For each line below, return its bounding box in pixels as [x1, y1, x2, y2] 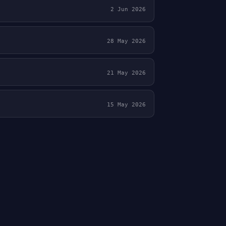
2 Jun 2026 [110, 6, 146, 13]
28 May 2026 [107, 38, 146, 44]
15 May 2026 [107, 101, 146, 108]
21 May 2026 [107, 70, 146, 76]
